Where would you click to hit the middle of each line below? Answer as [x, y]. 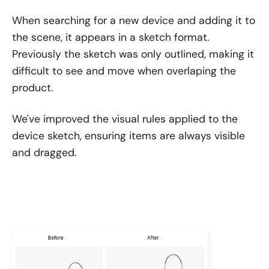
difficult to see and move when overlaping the [124, 71]
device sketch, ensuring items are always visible [128, 135]
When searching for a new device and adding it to [134, 20]
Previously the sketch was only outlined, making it [133, 54]
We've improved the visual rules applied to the [125, 119]
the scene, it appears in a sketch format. [110, 37]
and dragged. [44, 152]
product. [32, 87]
